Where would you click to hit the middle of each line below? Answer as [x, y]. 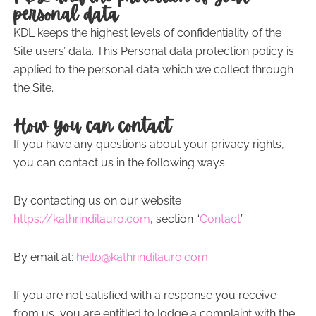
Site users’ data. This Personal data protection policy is [153, 51]
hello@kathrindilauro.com [142, 257]
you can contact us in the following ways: [120, 163]
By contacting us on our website [97, 201]
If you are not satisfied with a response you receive [145, 295]
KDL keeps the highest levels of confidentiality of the [147, 33]
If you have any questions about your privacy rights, [148, 144]
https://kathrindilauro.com [81, 219]
